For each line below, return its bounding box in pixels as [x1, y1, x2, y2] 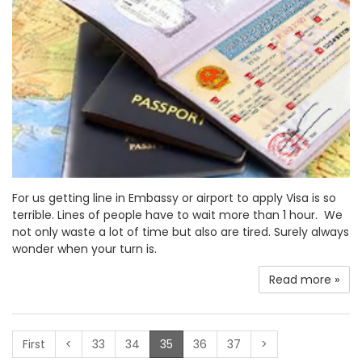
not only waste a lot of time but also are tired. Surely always [12, 223, 349, 240]
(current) [172, 335, 225, 351]
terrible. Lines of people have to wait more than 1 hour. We [12, 206, 343, 223]
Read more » [269, 271, 339, 288]
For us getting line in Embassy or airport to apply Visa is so [12, 189, 336, 206]
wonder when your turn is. [12, 240, 157, 257]
